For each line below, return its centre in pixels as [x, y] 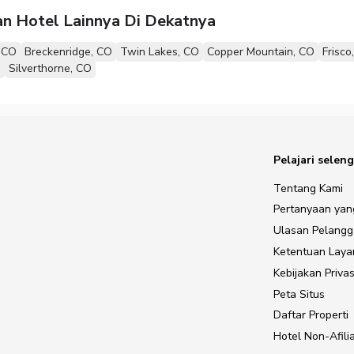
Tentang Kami [308, 188]
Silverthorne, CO [50, 68]
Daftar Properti [311, 315]
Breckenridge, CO [68, 51]
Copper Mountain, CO [260, 51]
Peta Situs [299, 294]
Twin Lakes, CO [159, 51]
